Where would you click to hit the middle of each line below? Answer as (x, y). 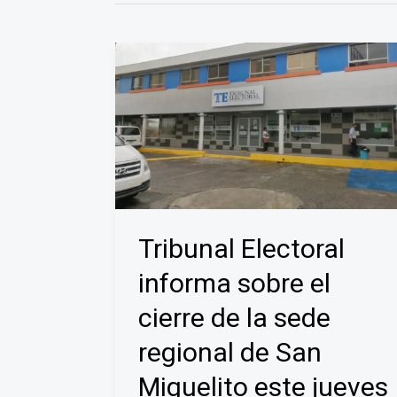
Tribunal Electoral (241, 249)
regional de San (230, 353)
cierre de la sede (234, 318)
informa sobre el (234, 284)
